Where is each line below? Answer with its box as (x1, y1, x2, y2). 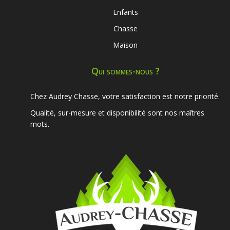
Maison (113, 40, 138, 50)
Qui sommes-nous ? (91, 65, 160, 78)
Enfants (112, 7, 138, 17)
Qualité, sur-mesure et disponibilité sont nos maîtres (30, 108, 204, 118)
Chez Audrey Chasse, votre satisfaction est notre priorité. (30, 91, 220, 102)
